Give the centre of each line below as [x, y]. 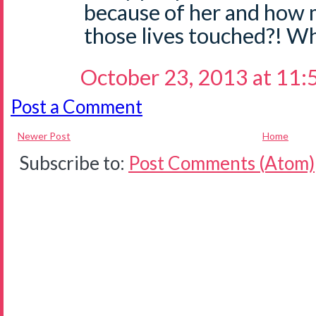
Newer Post [44, 136]
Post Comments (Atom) [221, 163]
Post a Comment [77, 107]
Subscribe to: [74, 163]
